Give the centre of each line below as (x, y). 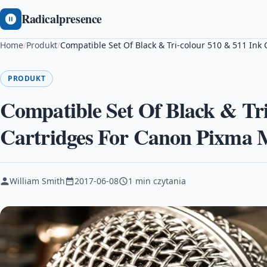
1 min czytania (157, 181)
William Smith (37, 181)
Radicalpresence (62, 19)
